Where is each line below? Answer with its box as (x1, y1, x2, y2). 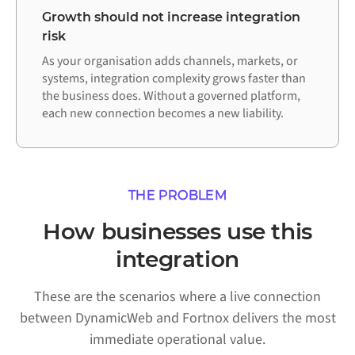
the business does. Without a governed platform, (42, 87, 300, 105)
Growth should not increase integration (42, 10, 300, 25)
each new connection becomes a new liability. (42, 105, 284, 123)
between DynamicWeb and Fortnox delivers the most (19, 308, 336, 329)
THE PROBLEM (128, 188, 227, 204)
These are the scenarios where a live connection (34, 287, 321, 307)
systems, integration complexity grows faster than (42, 70, 306, 88)
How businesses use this (43, 218, 312, 246)
